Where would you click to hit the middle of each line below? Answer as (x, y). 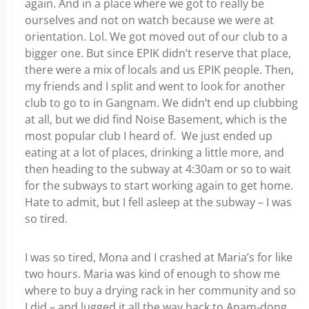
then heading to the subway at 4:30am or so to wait (158, 169)
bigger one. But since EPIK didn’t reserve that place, (158, 53)
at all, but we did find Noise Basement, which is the (156, 119)
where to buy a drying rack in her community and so (160, 290)
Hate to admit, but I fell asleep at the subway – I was (158, 202)
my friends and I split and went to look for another (155, 86)
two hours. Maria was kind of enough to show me (152, 274)
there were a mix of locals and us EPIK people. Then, (159, 70)
